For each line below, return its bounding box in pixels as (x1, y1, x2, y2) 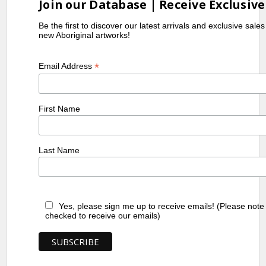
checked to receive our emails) (45, 211, 160, 221)
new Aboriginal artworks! (39, 30, 131, 40)
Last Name (39, 145, 80, 155)
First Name (39, 103, 81, 113)
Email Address (39, 61, 95, 71)
